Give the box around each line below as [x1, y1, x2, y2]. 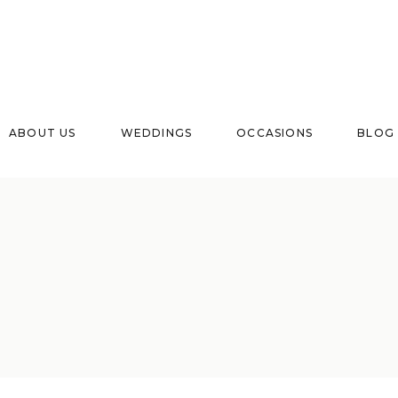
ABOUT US [9, 126, 76, 139]
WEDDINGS [120, 126, 193, 139]
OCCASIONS [236, 126, 314, 139]
